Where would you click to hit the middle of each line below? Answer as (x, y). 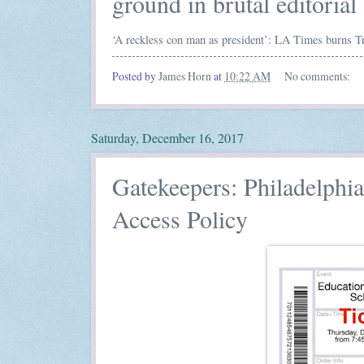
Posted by (135, 76)
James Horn (185, 76)
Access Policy (180, 218)
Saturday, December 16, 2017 (167, 137)
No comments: (318, 76)
